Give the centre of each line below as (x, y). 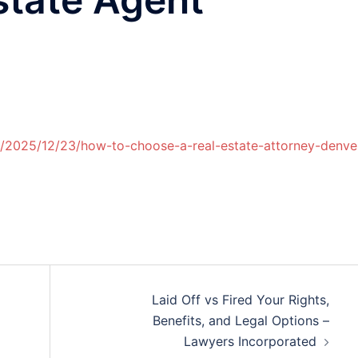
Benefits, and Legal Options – (241, 320)
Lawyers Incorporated (250, 341)
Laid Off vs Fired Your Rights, (240, 300)
